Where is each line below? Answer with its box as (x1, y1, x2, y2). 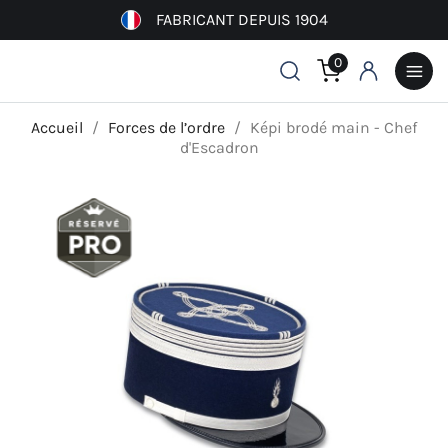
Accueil (31, 118, 83, 137)
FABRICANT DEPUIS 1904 (155, 10, 328, 29)
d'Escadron (179, 138, 259, 157)
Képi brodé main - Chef (250, 118, 417, 137)
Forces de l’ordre (108, 118, 225, 137)
